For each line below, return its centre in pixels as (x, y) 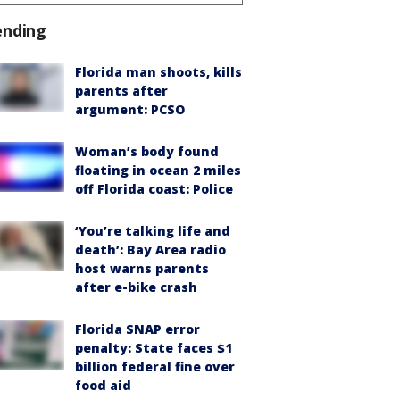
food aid (103, 385)
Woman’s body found (147, 151)
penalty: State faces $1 (154, 347)
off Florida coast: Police (154, 188)
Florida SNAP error (137, 329)
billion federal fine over (155, 366)
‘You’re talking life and (153, 230)
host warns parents (142, 268)
